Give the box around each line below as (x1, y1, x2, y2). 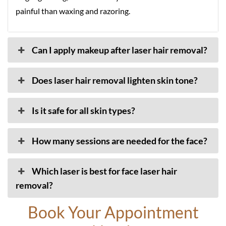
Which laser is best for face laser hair (32, 165, 178, 177)
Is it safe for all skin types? (32, 105, 136, 116)
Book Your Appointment (27, 202, 199, 222)
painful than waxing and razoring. (16, 6, 130, 16)
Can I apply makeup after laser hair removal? (32, 44, 208, 55)
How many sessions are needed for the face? (32, 135, 208, 146)
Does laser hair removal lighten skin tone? (32, 75, 198, 86)
